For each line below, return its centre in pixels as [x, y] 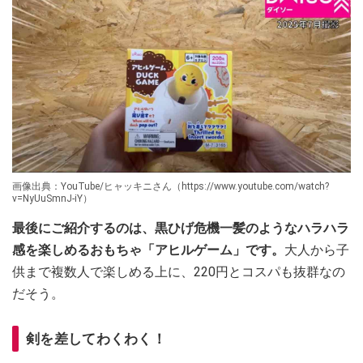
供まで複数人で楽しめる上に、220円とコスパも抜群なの [179, 271]
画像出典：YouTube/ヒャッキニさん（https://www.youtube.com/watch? [171, 186]
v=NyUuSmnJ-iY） [52, 198]
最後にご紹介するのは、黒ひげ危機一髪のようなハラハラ [181, 228]
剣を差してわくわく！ [96, 338]
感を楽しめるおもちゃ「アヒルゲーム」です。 [148, 250]
